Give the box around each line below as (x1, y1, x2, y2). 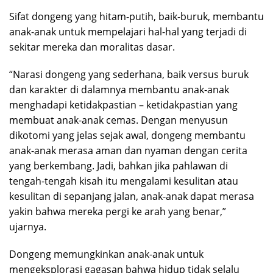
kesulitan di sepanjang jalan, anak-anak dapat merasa (9, 190, 254, 204)
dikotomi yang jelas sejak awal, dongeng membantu (9, 129, 246, 143)
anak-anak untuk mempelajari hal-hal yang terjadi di (9, 25, 247, 39)
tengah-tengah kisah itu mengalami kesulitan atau (9, 174, 238, 188)
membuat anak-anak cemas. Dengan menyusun (9, 113, 228, 127)
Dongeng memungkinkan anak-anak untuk (9, 247, 204, 261)
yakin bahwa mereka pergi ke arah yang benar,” (9, 205, 226, 219)
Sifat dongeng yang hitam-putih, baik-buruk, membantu (9, 10, 264, 24)
